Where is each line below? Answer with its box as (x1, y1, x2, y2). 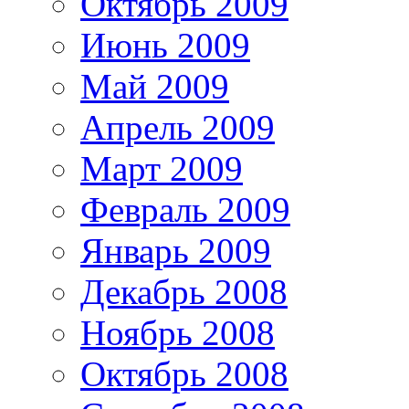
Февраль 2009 (80, 189, 290, 229)
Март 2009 (80, 148, 243, 188)
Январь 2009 (80, 230, 271, 270)
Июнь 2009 (80, 25, 250, 65)
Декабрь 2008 (80, 271, 288, 311)
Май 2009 (80, 66, 229, 106)
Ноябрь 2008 (80, 312, 275, 352)
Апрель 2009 (80, 107, 275, 147)
